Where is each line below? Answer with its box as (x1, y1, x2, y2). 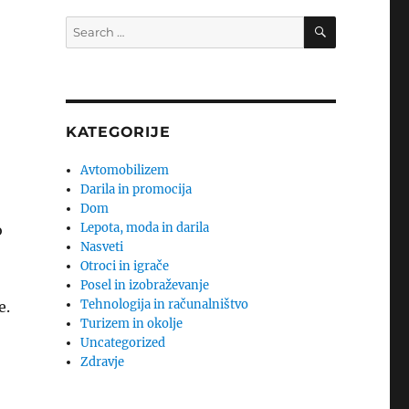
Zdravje (80, 354, 125, 370)
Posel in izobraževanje (80, 278, 210, 293)
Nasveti (80, 239, 124, 255)
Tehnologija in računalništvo (80, 297, 249, 312)
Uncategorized (80, 335, 166, 351)
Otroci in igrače (80, 258, 170, 274)
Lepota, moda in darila (80, 220, 210, 236)
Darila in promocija (80, 182, 193, 197)
